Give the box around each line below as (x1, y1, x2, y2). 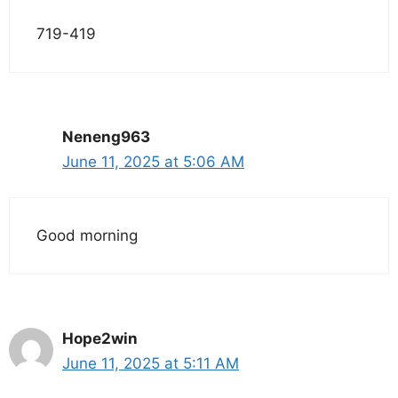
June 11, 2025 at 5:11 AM (62, 354, 239, 373)
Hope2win (62, 330, 138, 348)
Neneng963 (62, 127, 150, 146)
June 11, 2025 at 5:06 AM (62, 152, 244, 171)
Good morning (36, 227, 138, 245)
